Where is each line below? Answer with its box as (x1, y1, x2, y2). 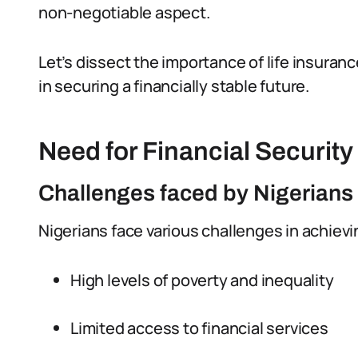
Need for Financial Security (38, 137, 353, 165)
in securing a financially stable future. (38, 75, 309, 97)
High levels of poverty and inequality (70, 269, 334, 291)
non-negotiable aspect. (38, 2, 210, 23)
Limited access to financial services (70, 317, 328, 339)
